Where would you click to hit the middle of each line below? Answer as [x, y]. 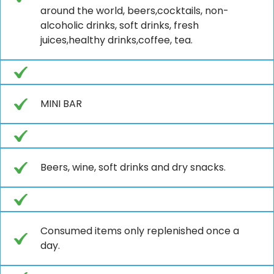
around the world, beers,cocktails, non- [135, 10]
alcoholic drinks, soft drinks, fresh [120, 25]
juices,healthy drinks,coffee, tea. [117, 40]
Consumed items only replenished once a [140, 231]
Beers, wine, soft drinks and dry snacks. [133, 167]
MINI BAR [61, 103]
